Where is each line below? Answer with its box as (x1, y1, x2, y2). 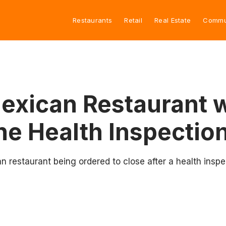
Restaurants (72, 16, 112, 24)
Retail (124, 16, 143, 24)
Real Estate (154, 16, 191, 24)
